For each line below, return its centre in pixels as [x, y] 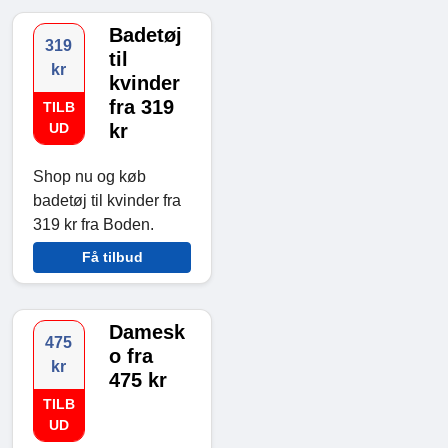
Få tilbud [112, 256]
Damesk [146, 331]
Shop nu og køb [89, 176]
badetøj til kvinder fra [107, 200]
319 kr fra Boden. [93, 224]
